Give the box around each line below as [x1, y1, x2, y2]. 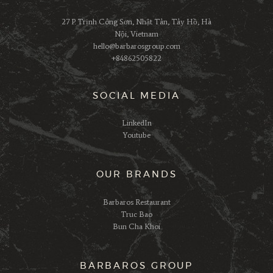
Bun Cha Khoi [113, 221, 160, 231]
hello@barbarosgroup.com [93, 41, 180, 51]
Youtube [122, 130, 151, 140]
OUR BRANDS [96, 170, 177, 179]
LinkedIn [121, 118, 152, 127]
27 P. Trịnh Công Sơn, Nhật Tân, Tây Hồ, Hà [62, 16, 211, 26]
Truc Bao [121, 209, 152, 219]
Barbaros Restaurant [102, 197, 171, 207]
